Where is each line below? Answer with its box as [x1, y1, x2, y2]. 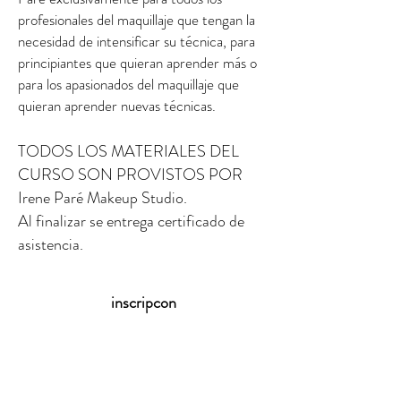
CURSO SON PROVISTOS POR [18, 163, 243, 186]
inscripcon [110, 291, 176, 314]
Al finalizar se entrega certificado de [18, 209, 244, 233]
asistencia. [18, 233, 83, 256]
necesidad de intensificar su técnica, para [18, 30, 255, 52]
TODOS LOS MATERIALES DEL [18, 140, 239, 163]
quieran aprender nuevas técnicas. [18, 95, 216, 116]
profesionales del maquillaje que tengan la [18, 9, 255, 30]
